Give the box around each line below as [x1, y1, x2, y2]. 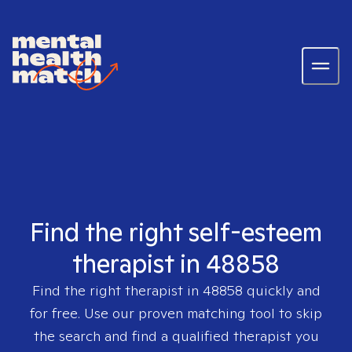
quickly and [242, 281, 321, 299]
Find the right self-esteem [30, 215, 322, 248]
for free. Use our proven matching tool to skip [30, 304, 322, 322]
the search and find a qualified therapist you [33, 327, 319, 345]
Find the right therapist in [31, 281, 203, 299]
